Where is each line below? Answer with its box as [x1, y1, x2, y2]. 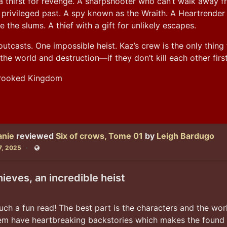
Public [37, 147, 53, 154]
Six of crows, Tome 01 [56, 130, 143, 141]
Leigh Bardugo [157, 130, 215, 141]
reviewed [16, 130, 56, 141]
